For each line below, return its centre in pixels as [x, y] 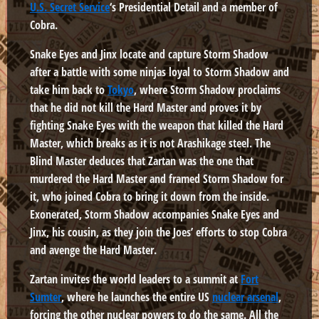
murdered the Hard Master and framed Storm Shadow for [157, 178]
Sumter [46, 297]
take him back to [69, 89]
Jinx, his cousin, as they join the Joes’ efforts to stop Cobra [158, 232]
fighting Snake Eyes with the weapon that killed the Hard [157, 125]
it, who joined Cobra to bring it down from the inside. [150, 196]
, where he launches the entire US [137, 297]
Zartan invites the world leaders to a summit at [135, 279]
